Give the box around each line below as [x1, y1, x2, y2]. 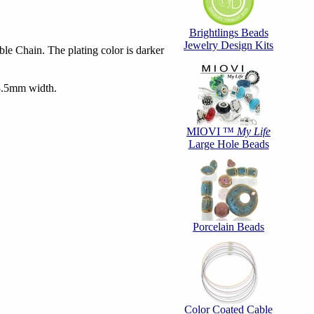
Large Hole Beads [188, 138, 269, 150]
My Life [237, 125, 271, 137]
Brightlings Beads [189, 27, 268, 39]
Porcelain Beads [193, 221, 264, 233]
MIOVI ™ [186, 125, 237, 137]
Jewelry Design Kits [184, 39, 273, 51]
